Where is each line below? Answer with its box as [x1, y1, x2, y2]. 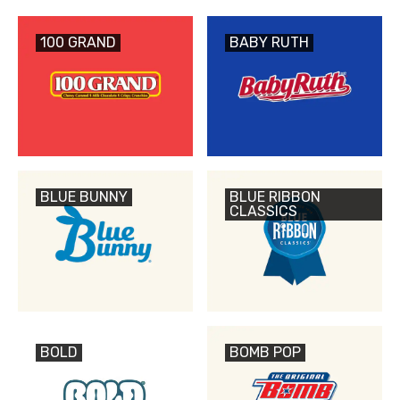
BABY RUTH [229, 34, 309, 51]
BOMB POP [229, 343, 301, 361]
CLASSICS [229, 203, 297, 221]
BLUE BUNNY [40, 188, 128, 206]
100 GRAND [40, 34, 116, 51]
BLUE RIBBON [229, 188, 321, 206]
